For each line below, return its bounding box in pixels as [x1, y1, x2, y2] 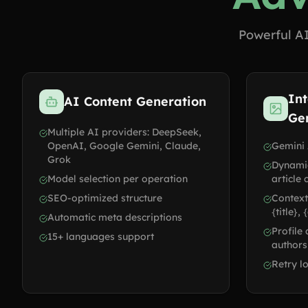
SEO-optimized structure [47, 192, 162, 204]
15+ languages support [47, 230, 154, 243]
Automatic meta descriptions [47, 211, 182, 223]
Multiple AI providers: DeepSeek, [47, 126, 201, 138]
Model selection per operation [47, 173, 188, 185]
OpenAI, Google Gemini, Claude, [47, 140, 201, 152]
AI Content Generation [64, 93, 206, 109]
